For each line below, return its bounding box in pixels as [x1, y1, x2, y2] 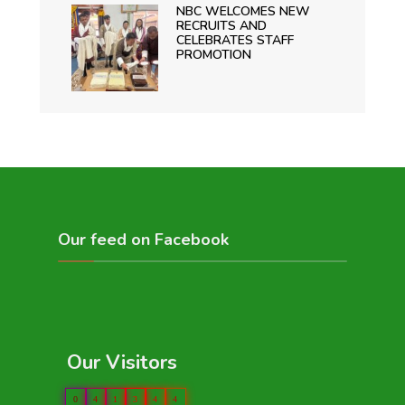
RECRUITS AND [175, 17, 267, 35]
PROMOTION [175, 46, 251, 64]
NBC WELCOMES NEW [175, 3, 310, 21]
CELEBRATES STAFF [175, 32, 294, 50]
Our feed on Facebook [58, 229, 229, 251]
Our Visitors [67, 349, 177, 377]
